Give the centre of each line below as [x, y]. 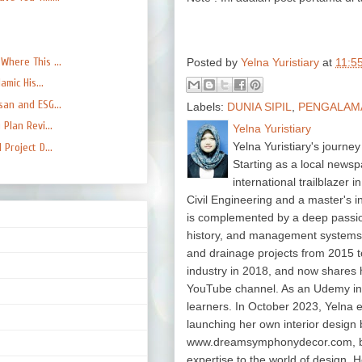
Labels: [207, 106]
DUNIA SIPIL [259, 106]
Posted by [214, 62]
